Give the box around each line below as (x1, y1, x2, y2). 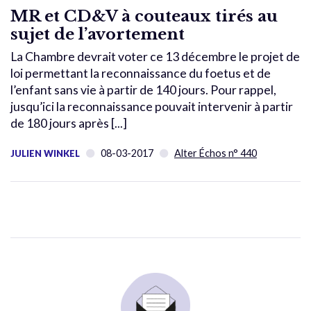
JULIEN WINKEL (10, 147, 80, 159)
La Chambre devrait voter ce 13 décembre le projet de (10, 49, 300, 64)
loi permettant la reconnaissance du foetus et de (10, 65, 271, 81)
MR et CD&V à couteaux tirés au (10, 6, 278, 26)
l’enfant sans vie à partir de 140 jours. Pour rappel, (10, 82, 276, 97)
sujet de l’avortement (10, 24, 185, 44)
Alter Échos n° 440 (174, 146, 257, 159)
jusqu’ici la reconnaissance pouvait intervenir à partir (10, 99, 293, 114)
